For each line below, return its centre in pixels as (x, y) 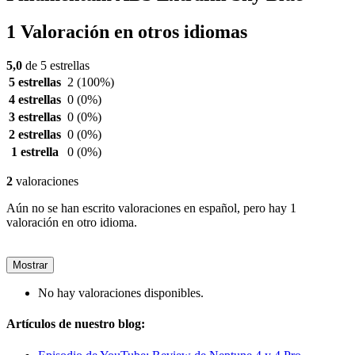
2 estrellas (35, 135)
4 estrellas (35, 100)
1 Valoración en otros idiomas (127, 32)
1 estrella (35, 152)
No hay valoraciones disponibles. (121, 293)
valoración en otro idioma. (72, 223)
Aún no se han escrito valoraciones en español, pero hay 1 (151, 208)
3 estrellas (35, 117)
